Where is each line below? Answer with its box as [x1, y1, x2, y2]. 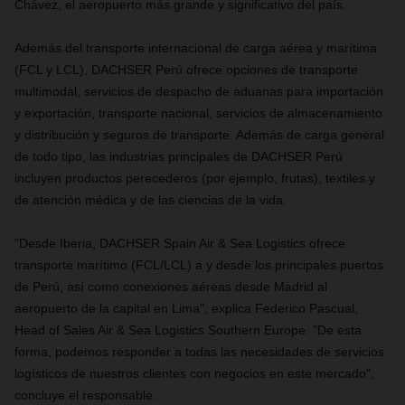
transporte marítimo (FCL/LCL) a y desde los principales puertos [14, 258, 383, 272]
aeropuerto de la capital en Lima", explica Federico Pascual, [14, 301, 358, 316]
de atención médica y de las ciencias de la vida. [14, 193, 287, 207]
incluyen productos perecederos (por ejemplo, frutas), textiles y [14, 171, 375, 185]
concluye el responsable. [14, 388, 156, 402]
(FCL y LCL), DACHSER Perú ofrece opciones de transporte [14, 62, 358, 77]
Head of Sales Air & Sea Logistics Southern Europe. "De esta [14, 323, 362, 337]
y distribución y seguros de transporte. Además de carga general [14, 127, 384, 142]
